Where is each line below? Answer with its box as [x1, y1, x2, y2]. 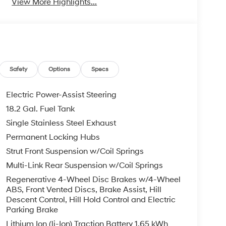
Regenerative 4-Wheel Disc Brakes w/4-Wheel [6, 175, 181, 185]
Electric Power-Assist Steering [6, 90, 117, 100]
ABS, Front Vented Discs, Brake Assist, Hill [6, 185, 161, 195]
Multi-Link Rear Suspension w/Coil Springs [6, 160, 163, 171]
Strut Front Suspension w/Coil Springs [6, 146, 144, 157]
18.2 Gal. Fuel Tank [6, 104, 75, 115]
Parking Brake [6, 205, 58, 215]
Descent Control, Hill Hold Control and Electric [6, 195, 176, 205]
